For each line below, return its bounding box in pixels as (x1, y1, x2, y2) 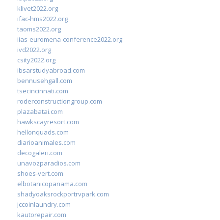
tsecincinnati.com (17, 86, 68, 95)
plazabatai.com (17, 107, 63, 116)
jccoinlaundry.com (17, 199, 71, 209)
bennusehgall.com (17, 76, 72, 85)
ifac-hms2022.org (17, 14, 68, 23)
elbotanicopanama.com (17, 179, 87, 188)
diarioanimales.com (17, 137, 76, 147)
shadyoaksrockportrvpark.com (17, 189, 109, 198)
